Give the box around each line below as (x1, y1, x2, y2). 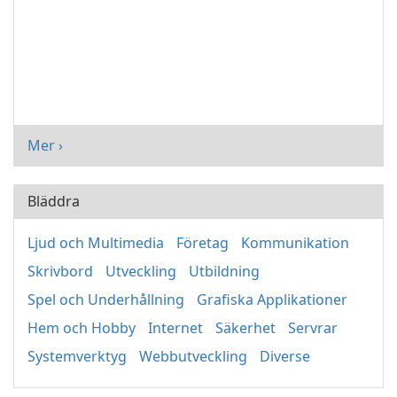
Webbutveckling (139, 346, 247, 366)
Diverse (260, 346, 310, 366)
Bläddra (27, 191, 80, 211)
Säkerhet (215, 317, 276, 338)
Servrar (288, 317, 338, 338)
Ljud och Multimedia (27, 232, 164, 253)
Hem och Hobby (27, 317, 136, 338)
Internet (148, 317, 203, 338)
